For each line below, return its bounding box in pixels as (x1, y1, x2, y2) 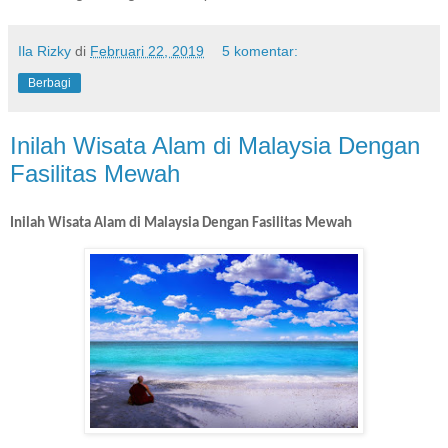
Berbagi (28, 75, 71, 90)
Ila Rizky (18, 42, 71, 59)
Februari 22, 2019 (90, 42, 204, 59)
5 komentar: (222, 42, 299, 59)
